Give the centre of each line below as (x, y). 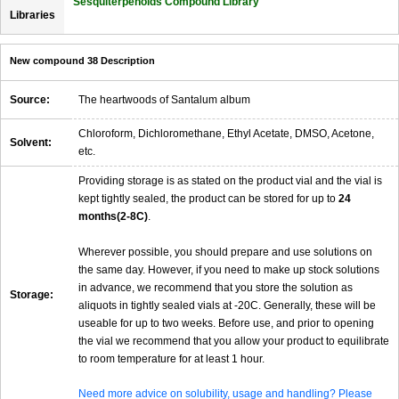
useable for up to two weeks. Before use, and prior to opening (226, 324)
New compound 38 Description (82, 61)
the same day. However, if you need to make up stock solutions (229, 270)
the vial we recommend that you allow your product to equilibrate (234, 342)
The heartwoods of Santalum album (164, 100)
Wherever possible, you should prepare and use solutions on (225, 252)
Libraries (33, 16)
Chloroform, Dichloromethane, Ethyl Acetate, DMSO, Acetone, (226, 134)
